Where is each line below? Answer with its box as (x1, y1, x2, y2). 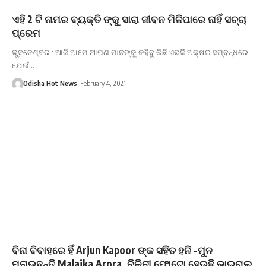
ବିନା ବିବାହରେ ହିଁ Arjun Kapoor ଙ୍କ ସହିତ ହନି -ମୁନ (12, 243, 213, 257)
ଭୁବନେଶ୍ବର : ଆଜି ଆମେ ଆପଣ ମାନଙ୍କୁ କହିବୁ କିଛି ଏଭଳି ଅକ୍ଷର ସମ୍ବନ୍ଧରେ (12, 47, 248, 58)
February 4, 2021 (80, 79, 126, 88)
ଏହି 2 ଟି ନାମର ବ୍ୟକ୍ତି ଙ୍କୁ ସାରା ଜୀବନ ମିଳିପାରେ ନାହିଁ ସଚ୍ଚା (12, 12, 246, 26)
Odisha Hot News (23, 79, 77, 88)
